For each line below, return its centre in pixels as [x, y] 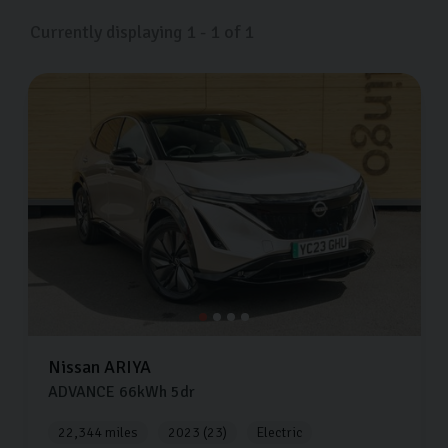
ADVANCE [81, 391]
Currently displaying [108, 32]
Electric [279, 432]
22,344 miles [97, 432]
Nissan [73, 366]
